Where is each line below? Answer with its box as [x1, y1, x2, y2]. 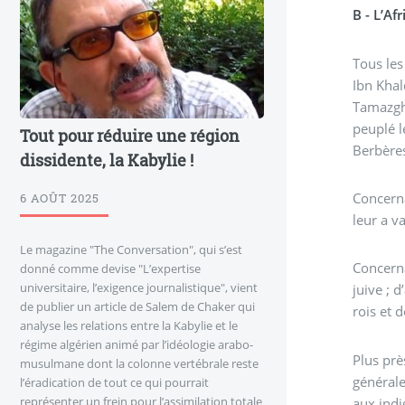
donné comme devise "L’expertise [20, 260, 201, 278]
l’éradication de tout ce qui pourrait [20, 374, 209, 391]
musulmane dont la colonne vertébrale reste [20, 355, 259, 372]
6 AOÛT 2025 [20, 190, 99, 207]
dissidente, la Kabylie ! [20, 148, 193, 171]
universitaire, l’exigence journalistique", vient [20, 279, 258, 297]
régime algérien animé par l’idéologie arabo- [20, 336, 253, 353]
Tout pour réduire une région [20, 124, 240, 146]
